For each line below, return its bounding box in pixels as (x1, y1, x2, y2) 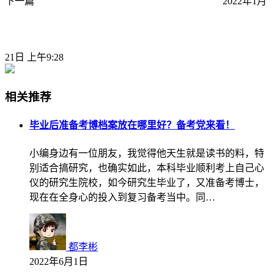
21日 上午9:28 (5, 52, 64, 63)
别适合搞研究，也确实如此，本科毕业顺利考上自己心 (29, 162, 264, 173)
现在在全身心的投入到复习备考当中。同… (29, 191, 215, 202)
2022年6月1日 (29, 256, 88, 267)
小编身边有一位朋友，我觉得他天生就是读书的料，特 (29, 147, 264, 158)
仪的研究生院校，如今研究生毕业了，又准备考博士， (29, 177, 264, 188)
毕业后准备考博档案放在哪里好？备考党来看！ (29, 120, 235, 131)
